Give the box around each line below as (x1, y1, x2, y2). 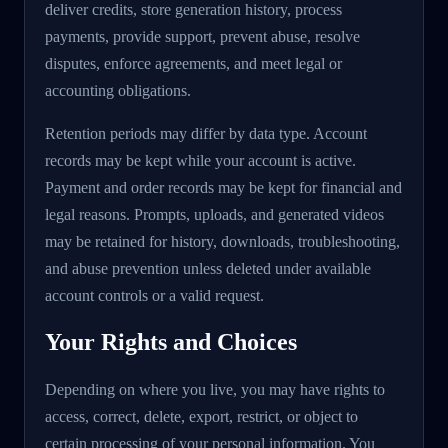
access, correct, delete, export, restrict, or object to (45, 408, 358, 426)
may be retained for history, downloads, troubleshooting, (45, 233, 400, 251)
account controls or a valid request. (45, 287, 264, 305)
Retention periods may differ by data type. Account (45, 125, 367, 143)
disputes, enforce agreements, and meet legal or (45, 55, 342, 73)
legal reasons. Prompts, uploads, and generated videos (45, 206, 384, 224)
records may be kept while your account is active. (45, 152, 356, 170)
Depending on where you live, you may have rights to (45, 381, 385, 399)
